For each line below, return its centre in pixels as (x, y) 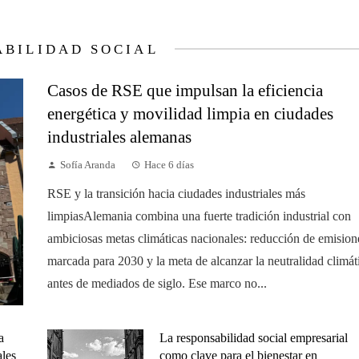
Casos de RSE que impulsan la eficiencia (185, 90)
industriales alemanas (119, 136)
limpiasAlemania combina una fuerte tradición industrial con (199, 216)
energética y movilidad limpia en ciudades (190, 113)
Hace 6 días (169, 165)
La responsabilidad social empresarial (254, 338)
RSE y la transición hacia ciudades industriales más (176, 193)
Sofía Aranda (88, 165)
